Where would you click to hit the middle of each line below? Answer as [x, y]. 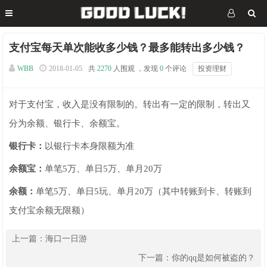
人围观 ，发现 [136, 69]
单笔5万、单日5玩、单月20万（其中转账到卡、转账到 [144, 191]
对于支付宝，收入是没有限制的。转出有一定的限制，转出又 [130, 104]
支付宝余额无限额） [49, 210]
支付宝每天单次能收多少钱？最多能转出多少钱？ [127, 48]
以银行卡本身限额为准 [90, 146]
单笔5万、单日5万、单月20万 [104, 169]
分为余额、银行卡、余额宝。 [67, 123]
